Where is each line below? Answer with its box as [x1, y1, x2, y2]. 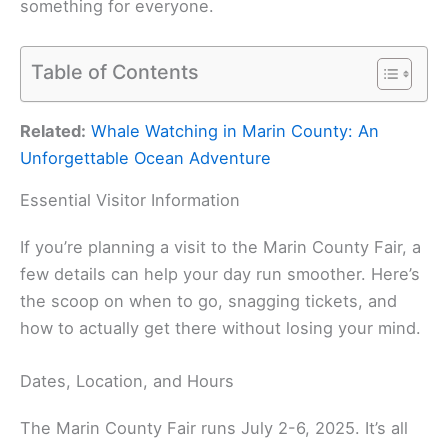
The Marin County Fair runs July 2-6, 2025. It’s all [20, 418, 408, 439]
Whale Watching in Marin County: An [91, 121, 379, 142]
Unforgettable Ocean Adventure [20, 148, 271, 169]
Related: [20, 121, 86, 142]
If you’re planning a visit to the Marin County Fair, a [20, 237, 421, 258]
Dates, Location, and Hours [20, 371, 234, 392]
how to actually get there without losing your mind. [20, 318, 421, 339]
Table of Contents [31, 59, 199, 84]
